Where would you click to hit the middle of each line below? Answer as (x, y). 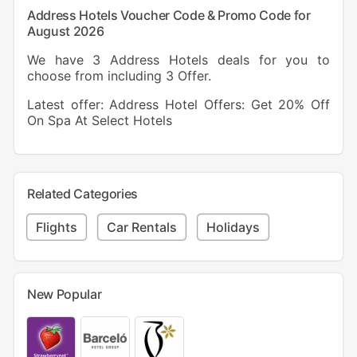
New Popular (64, 294)
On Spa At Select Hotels (99, 121)
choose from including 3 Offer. (119, 76)
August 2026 (65, 31)
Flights (56, 228)
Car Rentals (141, 228)
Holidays (233, 228)
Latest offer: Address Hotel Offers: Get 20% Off (178, 105)
